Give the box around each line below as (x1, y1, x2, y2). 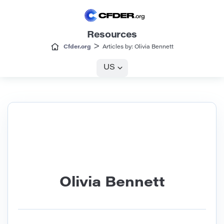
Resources (87, 31, 137, 40)
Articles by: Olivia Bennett (102, 44, 173, 50)
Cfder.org (63, 44, 91, 50)
